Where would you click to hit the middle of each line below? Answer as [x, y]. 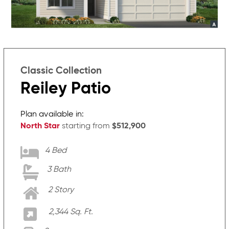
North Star [40, 127]
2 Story [61, 190]
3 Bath [59, 170]
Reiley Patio [66, 89]
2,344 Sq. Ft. [71, 212]
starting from [86, 127]
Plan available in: [52, 114]
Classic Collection [61, 71]
